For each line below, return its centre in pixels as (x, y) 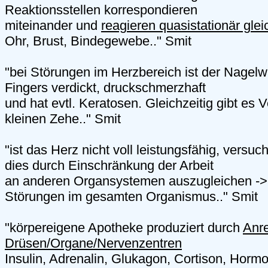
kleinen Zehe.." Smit (63, 119)
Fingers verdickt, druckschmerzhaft (105, 88)
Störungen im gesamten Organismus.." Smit (131, 197)
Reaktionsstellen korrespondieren (101, 10)
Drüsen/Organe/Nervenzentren (93, 243)
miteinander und (53, 26)
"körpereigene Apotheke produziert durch (124, 228)
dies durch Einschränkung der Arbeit (109, 166)
